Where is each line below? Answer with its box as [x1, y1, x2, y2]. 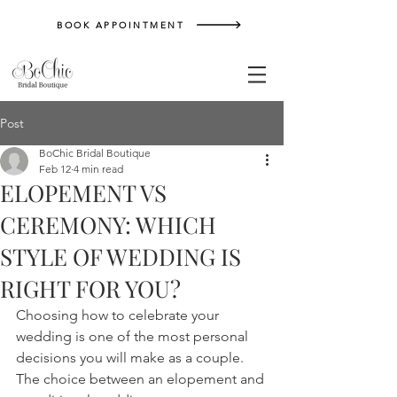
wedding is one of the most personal [16, 328, 252, 345]
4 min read [74, 162, 123, 175]
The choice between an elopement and [16, 370, 268, 387]
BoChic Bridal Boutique [39, 146, 151, 160]
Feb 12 [39, 162, 71, 175]
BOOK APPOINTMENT [57, 19, 184, 31]
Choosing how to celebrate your [16, 307, 222, 323]
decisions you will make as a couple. [16, 349, 247, 366]
